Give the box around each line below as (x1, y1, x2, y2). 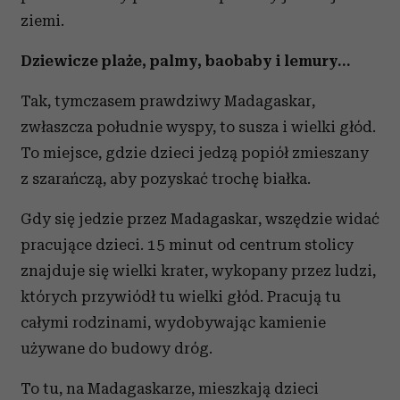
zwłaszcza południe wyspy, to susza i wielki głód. (21, 118, 376, 137)
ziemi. (21, 12, 64, 30)
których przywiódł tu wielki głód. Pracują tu (21, 287, 341, 306)
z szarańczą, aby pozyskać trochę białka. (21, 170, 311, 188)
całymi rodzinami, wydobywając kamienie (21, 313, 326, 332)
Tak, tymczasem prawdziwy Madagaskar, (21, 92, 315, 111)
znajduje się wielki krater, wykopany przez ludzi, (21, 262, 376, 280)
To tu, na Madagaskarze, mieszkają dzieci (21, 379, 319, 398)
